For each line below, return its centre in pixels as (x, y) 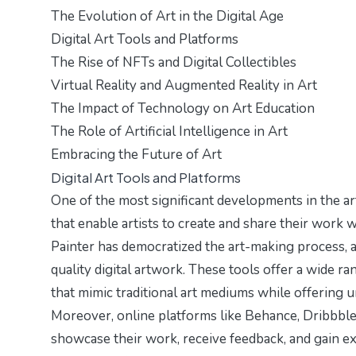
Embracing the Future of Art (136, 155)
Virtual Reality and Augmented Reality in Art (184, 86)
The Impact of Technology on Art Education (183, 109)
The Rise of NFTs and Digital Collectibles (174, 63)
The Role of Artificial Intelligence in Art (169, 132)
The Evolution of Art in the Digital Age (167, 17)
